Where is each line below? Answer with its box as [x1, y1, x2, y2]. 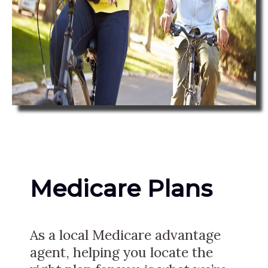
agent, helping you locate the [30, 243, 213, 261]
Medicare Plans [30, 174, 212, 203]
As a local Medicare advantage [30, 226, 221, 244]
